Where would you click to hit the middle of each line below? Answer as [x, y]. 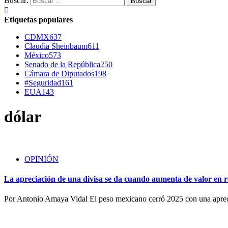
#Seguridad [43, 83]
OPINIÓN [41, 159]
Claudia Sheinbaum [56, 46]
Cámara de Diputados [59, 74]
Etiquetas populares [38, 20]
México [37, 55]
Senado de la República [62, 64]
